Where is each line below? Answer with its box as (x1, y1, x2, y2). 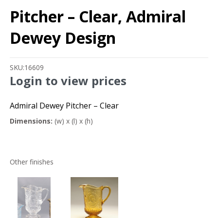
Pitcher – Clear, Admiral (10, 5, 186, 27)
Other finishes (10, 157, 54, 166)
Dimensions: (10, 116, 53, 126)
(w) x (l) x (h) (53, 116, 93, 126)
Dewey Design (10, 27, 116, 48)
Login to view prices (10, 72, 127, 89)
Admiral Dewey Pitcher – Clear (10, 100, 119, 111)
